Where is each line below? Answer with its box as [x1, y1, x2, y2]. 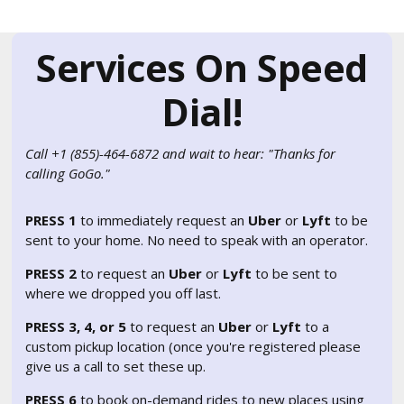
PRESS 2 [25, 264, 78, 282]
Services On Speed [36, 42, 368, 93]
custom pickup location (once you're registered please [25, 337, 362, 355]
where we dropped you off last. [25, 284, 222, 302]
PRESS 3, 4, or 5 [25, 317, 127, 335]
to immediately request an [77, 211, 249, 229]
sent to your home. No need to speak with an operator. [25, 231, 369, 249]
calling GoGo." [25, 164, 111, 182]
